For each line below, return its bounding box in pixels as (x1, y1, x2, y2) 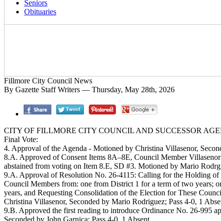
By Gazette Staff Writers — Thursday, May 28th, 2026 (4, 85, 175, 94)
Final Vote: (4, 135, 38, 144)
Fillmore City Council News (4, 76, 92, 85)
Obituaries (24, 7, 56, 16)
